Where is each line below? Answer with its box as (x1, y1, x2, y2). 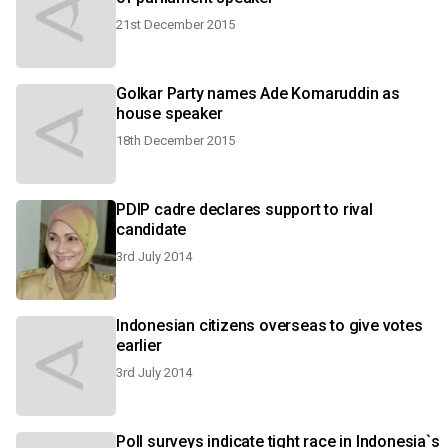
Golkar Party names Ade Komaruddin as (116, 84, 400, 103)
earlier (116, 336, 162, 355)
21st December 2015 (116, 17, 235, 32)
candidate (116, 220, 187, 239)
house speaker (116, 104, 223, 123)
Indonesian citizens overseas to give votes (116, 316, 423, 335)
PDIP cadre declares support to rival (116, 200, 373, 219)
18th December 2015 (116, 133, 235, 148)
